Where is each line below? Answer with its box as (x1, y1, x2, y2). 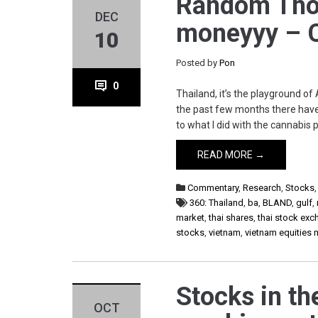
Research (243, 182, 282, 193)
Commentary (187, 182, 239, 193)
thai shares (209, 212, 254, 223)
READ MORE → (197, 149, 265, 160)
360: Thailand (190, 197, 244, 208)
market (176, 212, 205, 223)
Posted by (176, 57, 220, 68)
